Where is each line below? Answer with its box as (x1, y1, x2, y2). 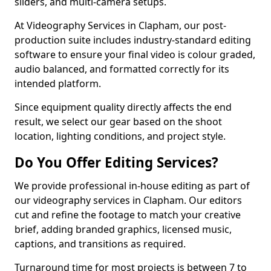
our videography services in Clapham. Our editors (15, 194, 242, 207)
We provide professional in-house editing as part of (15, 179, 250, 192)
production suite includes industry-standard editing (15, 33, 251, 47)
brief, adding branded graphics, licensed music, (15, 223, 232, 236)
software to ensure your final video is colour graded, (15, 48, 255, 61)
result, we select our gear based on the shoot (15, 115, 222, 128)
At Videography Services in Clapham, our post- (15, 19, 226, 32)
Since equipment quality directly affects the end (15, 100, 232, 114)
